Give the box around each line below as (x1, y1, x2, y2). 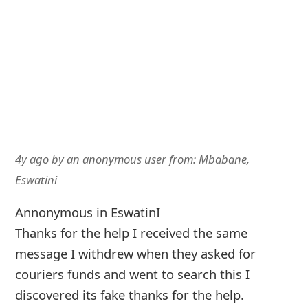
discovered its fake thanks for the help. (14, 285, 244, 303)
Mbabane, (198, 151, 250, 168)
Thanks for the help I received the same (14, 223, 247, 241)
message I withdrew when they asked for (14, 244, 256, 262)
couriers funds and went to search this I (14, 265, 250, 283)
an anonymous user (66, 151, 166, 168)
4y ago (14, 151, 49, 168)
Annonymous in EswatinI (14, 203, 160, 221)
